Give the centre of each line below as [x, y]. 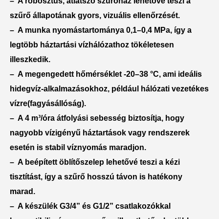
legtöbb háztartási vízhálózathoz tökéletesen [92, 44]
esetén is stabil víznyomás [58, 147]
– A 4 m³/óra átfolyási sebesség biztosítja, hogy [97, 118]
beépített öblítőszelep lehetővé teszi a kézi [102, 162]
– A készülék [35, 206]
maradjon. [127, 147]
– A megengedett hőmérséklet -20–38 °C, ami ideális [106, 74]
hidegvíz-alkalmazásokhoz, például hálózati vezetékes [109, 88]
